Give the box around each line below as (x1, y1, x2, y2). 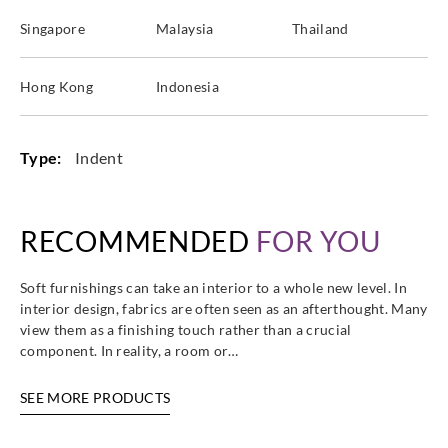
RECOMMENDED (20, 224, 256, 259)
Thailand (291, 20, 349, 38)
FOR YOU (255, 224, 381, 259)
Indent (74, 148, 123, 168)
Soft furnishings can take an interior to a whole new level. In (20, 279, 407, 297)
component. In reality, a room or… (20, 342, 239, 360)
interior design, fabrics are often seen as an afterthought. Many (20, 300, 428, 318)
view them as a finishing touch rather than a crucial (20, 321, 352, 339)
